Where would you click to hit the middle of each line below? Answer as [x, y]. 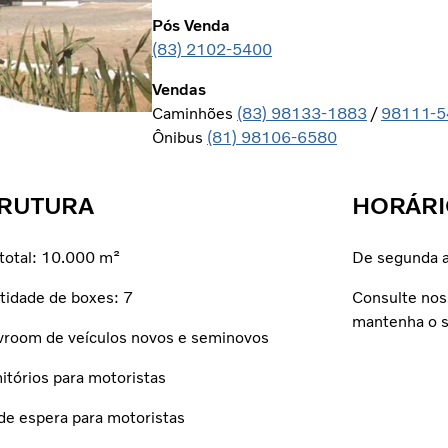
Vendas [179, 90]
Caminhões [194, 114]
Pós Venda [191, 26]
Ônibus [179, 138]
